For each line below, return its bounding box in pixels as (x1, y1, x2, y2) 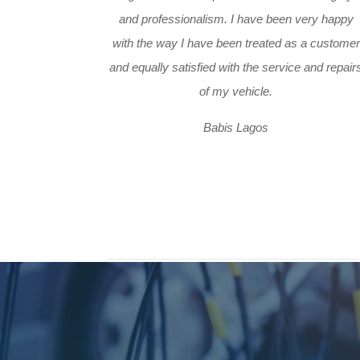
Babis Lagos (203, 120, 269, 134)
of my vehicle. (199, 84, 273, 98)
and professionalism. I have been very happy (118, 11, 354, 26)
